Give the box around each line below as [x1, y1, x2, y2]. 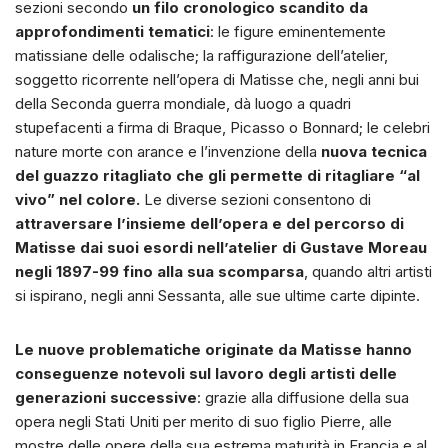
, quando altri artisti [304, 262, 432, 282]
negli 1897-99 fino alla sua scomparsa [15, 262, 304, 282]
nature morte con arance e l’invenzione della [15, 142, 321, 162]
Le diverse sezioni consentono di [140, 190, 371, 210]
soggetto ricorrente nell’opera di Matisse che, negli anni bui [15, 70, 419, 90]
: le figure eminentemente [210, 22, 386, 42]
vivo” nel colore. [15, 190, 140, 210]
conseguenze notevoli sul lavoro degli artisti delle [15, 364, 397, 384]
